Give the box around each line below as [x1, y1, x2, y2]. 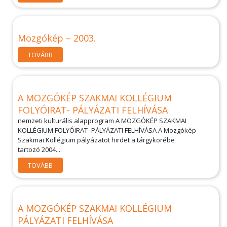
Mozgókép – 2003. [18, 32, 96, 44]
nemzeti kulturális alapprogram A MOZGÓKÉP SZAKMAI [18, 116, 186, 125]
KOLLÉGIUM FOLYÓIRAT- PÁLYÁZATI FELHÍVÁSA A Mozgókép [18, 126, 196, 135]
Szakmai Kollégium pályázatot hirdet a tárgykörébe [18, 135, 175, 144]
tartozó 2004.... [18, 145, 62, 154]
